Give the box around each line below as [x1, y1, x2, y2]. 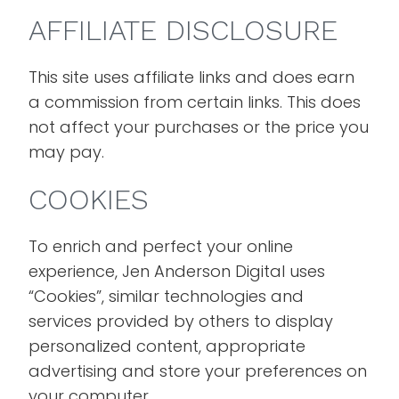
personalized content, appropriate [28, 335, 306, 357]
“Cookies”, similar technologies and [28, 285, 305, 307]
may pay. [28, 141, 105, 163]
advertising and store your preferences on [28, 360, 368, 382]
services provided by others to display [28, 310, 334, 332]
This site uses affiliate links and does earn [28, 66, 355, 88]
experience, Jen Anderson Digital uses [28, 260, 326, 282]
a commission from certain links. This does [28, 91, 362, 113]
